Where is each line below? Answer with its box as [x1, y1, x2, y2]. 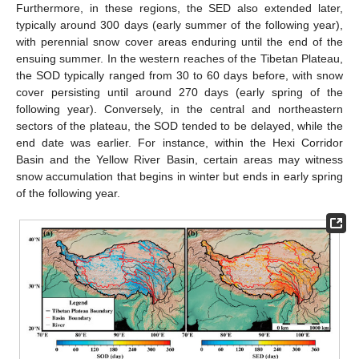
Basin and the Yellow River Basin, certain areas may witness [16, 152, 343, 166]
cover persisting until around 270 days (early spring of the [16, 85, 343, 99]
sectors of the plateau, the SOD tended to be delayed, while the [16, 119, 343, 132]
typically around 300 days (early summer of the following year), [16, 18, 343, 31]
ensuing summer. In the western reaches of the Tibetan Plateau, [16, 51, 343, 65]
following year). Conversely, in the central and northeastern [16, 102, 343, 115]
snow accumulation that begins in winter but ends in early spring [16, 169, 343, 183]
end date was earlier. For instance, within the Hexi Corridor [16, 135, 343, 149]
